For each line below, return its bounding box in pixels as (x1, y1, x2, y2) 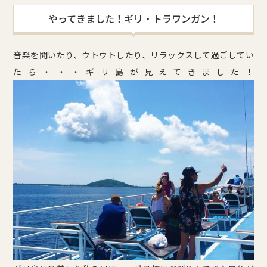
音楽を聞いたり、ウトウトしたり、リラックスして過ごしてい (13, 49, 254, 61)
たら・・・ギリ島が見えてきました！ (13, 66, 254, 78)
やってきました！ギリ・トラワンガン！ (48, 11, 219, 26)
